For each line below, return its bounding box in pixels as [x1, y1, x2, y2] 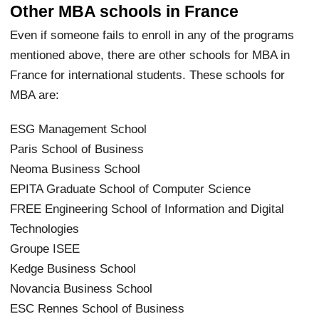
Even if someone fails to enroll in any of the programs [10, 27, 295, 42]
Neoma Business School [10, 161, 141, 176]
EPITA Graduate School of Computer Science [10, 181, 251, 196]
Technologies [10, 221, 80, 236]
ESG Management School [10, 121, 147, 136]
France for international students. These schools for [10, 67, 286, 82]
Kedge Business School [10, 261, 137, 276]
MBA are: [10, 87, 60, 102]
